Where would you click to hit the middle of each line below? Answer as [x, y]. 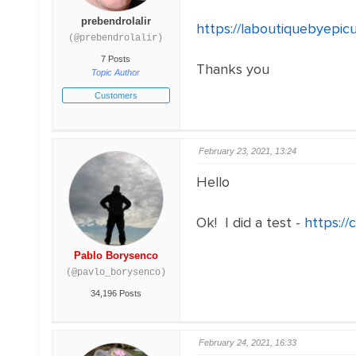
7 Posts [116, 59]
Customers [116, 95]
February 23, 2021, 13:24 [247, 151]
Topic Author [116, 72]
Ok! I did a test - [250, 222]
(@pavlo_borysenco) [116, 273]
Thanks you [232, 69]
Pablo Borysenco [116, 255]
